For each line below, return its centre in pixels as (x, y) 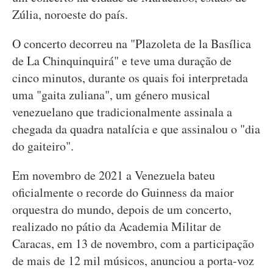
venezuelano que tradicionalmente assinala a (122, 112)
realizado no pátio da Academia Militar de (117, 226)
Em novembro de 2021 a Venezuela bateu (114, 175)
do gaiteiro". (43, 146)
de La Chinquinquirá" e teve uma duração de (122, 61)
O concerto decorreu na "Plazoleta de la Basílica (132, 44)
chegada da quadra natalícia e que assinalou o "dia (136, 129)
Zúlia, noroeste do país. (70, 14)
